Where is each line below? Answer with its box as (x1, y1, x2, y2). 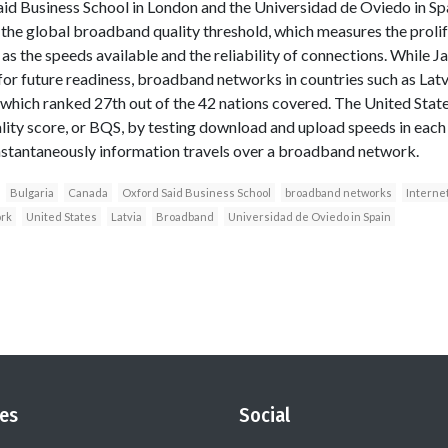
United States (25, 209, 97, 223)
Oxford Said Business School (121, 185, 271, 199)
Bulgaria (9, 185, 54, 199)
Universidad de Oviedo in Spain (227, 209, 391, 223)
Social (239, 402, 290, 427)
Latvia (110, 209, 142, 223)
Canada (67, 185, 108, 199)
